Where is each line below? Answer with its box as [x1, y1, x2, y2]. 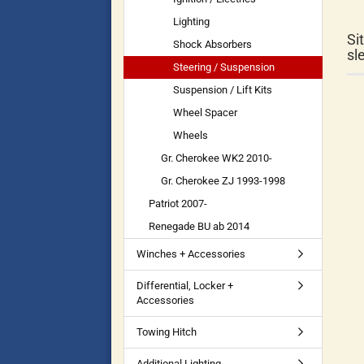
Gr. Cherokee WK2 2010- [161, 152, 272, 164]
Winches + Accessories [136, 248, 245, 260]
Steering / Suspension [173, 61, 275, 73]
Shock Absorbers [173, 38, 252, 50]
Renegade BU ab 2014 [149, 220, 249, 232]
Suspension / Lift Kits [173, 84, 272, 96]
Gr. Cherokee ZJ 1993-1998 [161, 175, 285, 187]
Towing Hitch [136, 326, 197, 338]
